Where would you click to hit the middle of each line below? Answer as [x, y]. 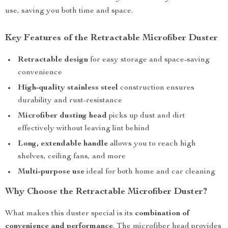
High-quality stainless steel [68, 88]
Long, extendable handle [63, 144]
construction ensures [156, 88]
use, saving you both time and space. [69, 11]
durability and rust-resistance [70, 101]
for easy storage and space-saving [149, 60]
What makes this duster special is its [70, 214]
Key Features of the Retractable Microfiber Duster [111, 38]
